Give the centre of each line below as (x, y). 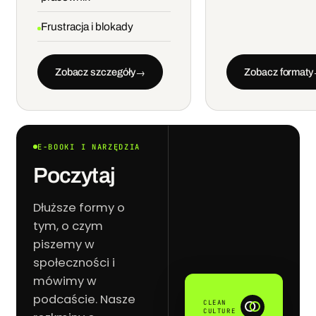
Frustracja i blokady (87, 26)
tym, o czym (68, 226)
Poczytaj (74, 175)
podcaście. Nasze (85, 299)
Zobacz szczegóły (95, 72)
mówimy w (65, 281)
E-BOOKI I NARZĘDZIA (89, 146)
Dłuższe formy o (79, 207)
